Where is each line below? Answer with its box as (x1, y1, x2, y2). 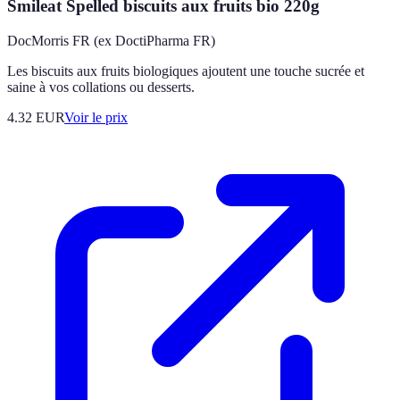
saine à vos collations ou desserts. (7, 79, 195, 95)
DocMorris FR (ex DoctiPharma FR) (7, 32, 215, 48)
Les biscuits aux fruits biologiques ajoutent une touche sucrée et (7, 62, 364, 79)
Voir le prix (64, 109, 128, 125)
